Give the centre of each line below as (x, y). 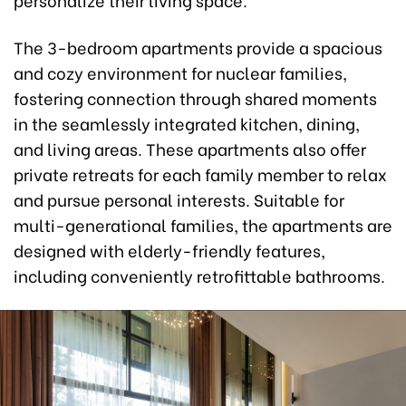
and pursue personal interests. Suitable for (179, 199)
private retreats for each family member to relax (200, 174)
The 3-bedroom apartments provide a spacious (198, 47)
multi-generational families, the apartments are (203, 225)
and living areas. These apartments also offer (190, 149)
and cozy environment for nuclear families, (180, 72)
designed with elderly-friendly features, (169, 250)
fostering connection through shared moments (195, 98)
